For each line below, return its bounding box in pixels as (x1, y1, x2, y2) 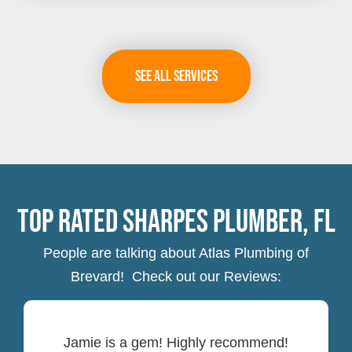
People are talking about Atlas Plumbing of (43, 245, 309, 262)
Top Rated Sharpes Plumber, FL (16, 203, 335, 242)
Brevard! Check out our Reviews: (71, 269, 281, 285)
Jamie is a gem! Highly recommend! (64, 334, 289, 350)
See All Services (134, 67, 218, 86)
